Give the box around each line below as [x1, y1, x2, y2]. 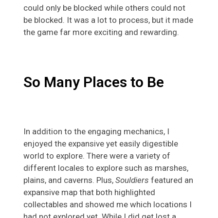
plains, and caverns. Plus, [23, 175, 115, 185]
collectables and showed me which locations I [23, 199, 192, 209]
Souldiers [115, 175, 151, 185]
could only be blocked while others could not [23, 2, 185, 13]
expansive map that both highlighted [23, 187, 155, 197]
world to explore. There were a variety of [23, 150, 170, 161]
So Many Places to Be [23, 73, 164, 91]
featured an [151, 175, 193, 185]
